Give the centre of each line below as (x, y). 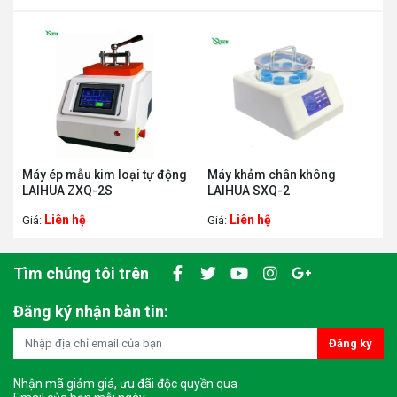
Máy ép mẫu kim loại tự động (105, 175)
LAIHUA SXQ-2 (249, 191)
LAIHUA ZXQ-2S (67, 191)
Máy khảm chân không (272, 175)
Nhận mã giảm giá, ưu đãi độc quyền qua (125, 384)
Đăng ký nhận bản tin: (91, 312)
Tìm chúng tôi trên (81, 273)
